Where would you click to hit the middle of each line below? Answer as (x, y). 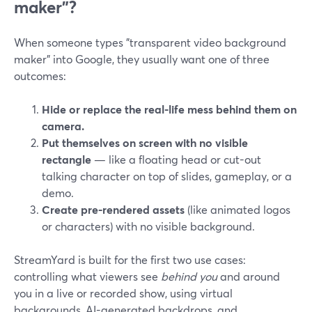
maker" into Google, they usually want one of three (142, 59)
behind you (189, 276)
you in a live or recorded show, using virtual (123, 293)
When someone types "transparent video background (150, 42)
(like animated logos (237, 209)
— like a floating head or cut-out (176, 159)
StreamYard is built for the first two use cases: (130, 259)
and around (249, 276)
